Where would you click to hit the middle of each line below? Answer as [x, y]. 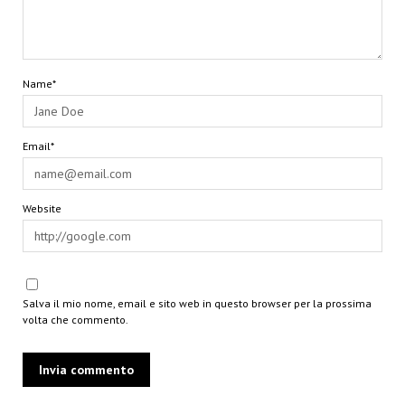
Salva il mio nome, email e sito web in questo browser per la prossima [197, 304]
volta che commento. [75, 320]
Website [42, 209]
